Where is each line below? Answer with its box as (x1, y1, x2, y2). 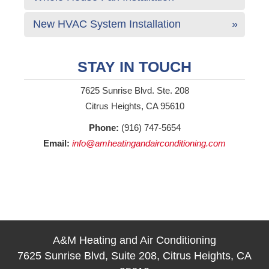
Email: (43, 138, 70, 149)
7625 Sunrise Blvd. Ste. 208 (80, 85, 189, 96)
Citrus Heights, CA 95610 (85, 101, 184, 112)
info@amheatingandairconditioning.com (72, 138, 226, 149)
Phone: (88, 122, 119, 133)
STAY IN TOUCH (77, 58, 192, 76)
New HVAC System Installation (33, 18, 181, 31)
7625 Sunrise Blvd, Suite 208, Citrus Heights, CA (17, 250, 252, 262)
